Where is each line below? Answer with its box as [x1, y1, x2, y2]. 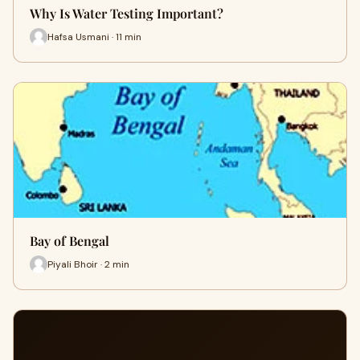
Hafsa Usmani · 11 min [47, 30, 141, 43]
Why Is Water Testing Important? [30, 5, 223, 22]
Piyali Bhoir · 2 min [47, 257, 129, 271]
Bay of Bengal [30, 232, 109, 249]
